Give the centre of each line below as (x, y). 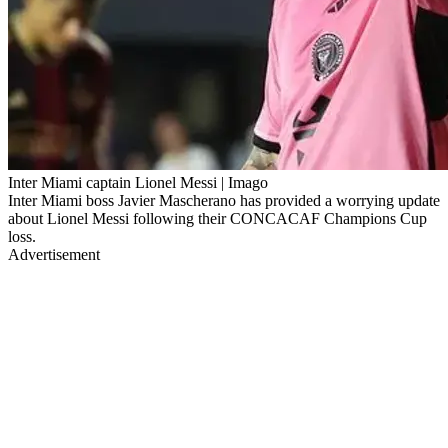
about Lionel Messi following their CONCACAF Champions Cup (217, 218)
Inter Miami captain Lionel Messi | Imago (138, 182)
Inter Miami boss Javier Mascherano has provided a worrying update (224, 200)
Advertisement (54, 254)
